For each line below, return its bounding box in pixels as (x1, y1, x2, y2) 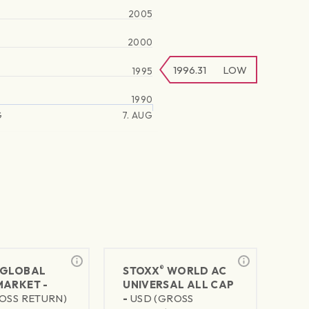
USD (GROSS (130, 292, 194, 306)
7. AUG (121, 109, 152, 122)
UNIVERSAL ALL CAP (123, 278, 235, 292)
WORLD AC (164, 264, 227, 278)
